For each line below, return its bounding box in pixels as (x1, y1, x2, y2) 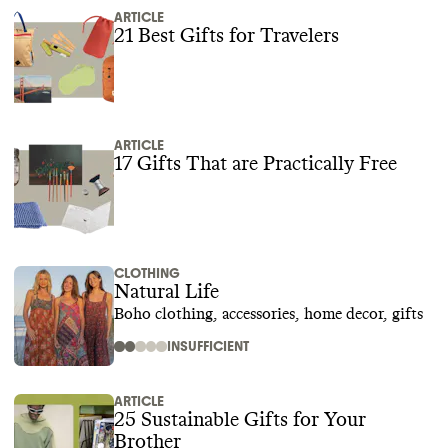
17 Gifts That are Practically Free (114, 154, 397, 174)
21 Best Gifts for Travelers (114, 26, 339, 46)
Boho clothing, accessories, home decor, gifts (114, 306, 423, 322)
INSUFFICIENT (166, 338, 249, 355)
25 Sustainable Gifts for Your (114, 410, 366, 430)
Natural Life (114, 282, 219, 302)
